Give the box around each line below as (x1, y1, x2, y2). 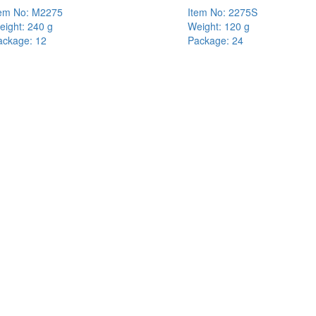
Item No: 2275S (187, 5, 257, 20)
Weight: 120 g (187, 19, 250, 34)
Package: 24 (187, 33, 243, 48)
